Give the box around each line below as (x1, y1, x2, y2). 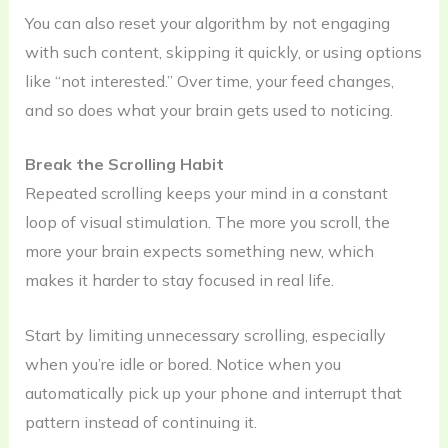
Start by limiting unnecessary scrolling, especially (24, 325, 386, 346)
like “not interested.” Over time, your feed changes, (24, 70, 394, 91)
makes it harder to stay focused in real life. (24, 270, 334, 291)
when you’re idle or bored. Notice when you (24, 354, 341, 375)
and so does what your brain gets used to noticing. (24, 99, 393, 120)
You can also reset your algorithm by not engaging (24, 12, 390, 33)
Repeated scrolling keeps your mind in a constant (24, 183, 388, 204)
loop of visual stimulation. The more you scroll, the (24, 212, 390, 233)
